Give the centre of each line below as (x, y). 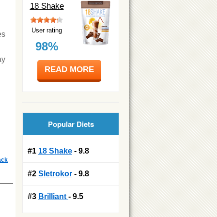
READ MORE (69, 69)
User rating (47, 30)
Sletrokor (55, 173)
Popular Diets (71, 124)
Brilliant (53, 196)
